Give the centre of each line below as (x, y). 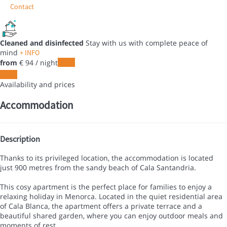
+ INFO (30, 52)
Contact (22, 6)
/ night (46, 62)
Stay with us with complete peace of (147, 43)
